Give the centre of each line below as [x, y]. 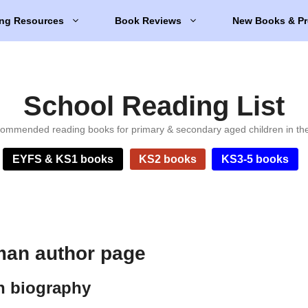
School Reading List [154, 106]
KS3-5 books [255, 159]
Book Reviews [148, 21]
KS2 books [167, 159]
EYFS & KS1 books [63, 159]
